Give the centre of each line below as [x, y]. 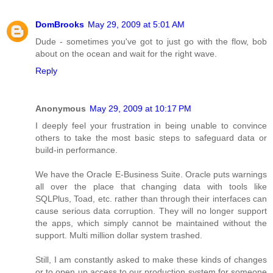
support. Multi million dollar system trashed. [119, 235]
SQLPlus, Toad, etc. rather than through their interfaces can [151, 198]
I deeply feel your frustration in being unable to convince [151, 125]
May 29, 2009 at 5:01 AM [136, 24]
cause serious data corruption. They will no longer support [151, 211]
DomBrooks [60, 24]
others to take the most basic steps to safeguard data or [151, 137]
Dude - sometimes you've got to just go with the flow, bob [151, 41]
